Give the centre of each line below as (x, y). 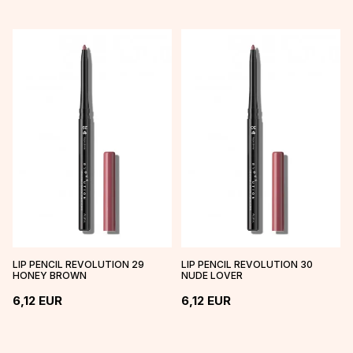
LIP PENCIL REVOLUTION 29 (78, 264)
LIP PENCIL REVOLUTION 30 (247, 264)
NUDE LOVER (212, 275)
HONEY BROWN (50, 275)
